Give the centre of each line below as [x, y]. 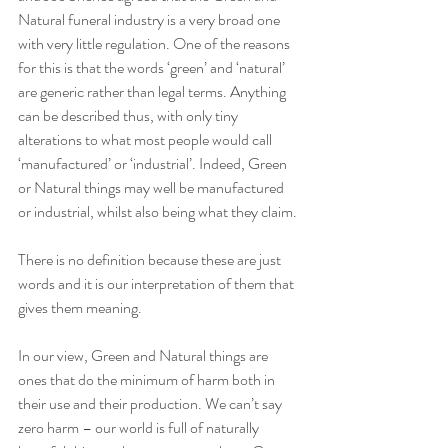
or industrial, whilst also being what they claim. [159, 212]
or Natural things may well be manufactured [152, 188]
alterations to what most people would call [146, 140]
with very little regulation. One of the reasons [155, 44]
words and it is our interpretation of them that [157, 284]
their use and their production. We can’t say [151, 404]
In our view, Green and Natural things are [144, 356]
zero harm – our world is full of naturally [140, 428]
